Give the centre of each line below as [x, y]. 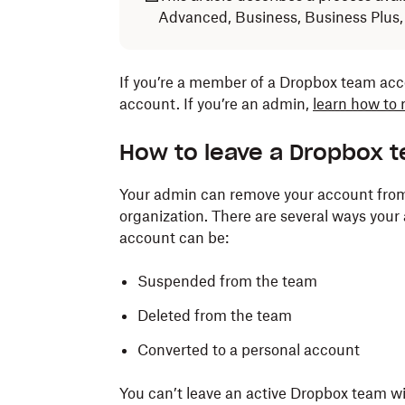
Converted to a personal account [249, 350]
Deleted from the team [215, 316]
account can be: [174, 238]
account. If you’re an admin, [216, 104]
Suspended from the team [227, 281]
